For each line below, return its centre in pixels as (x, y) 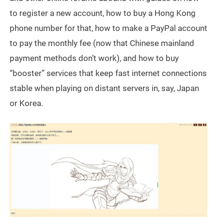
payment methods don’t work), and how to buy (94, 58)
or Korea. (26, 103)
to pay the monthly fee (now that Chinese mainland (102, 43)
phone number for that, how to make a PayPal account (108, 28)
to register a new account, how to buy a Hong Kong (103, 13)
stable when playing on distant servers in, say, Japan (104, 88)
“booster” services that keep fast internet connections (108, 73)
